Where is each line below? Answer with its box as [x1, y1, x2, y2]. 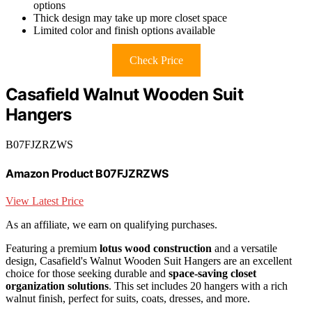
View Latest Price [6, 194, 84, 207]
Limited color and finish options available [33, 24, 215, 37]
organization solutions [6, 279, 109, 292]
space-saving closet [169, 267, 256, 279]
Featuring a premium [6, 242, 100, 254]
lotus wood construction [100, 242, 212, 254]
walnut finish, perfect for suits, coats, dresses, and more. [6, 292, 250, 304]
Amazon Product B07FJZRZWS [6, 166, 169, 180]
